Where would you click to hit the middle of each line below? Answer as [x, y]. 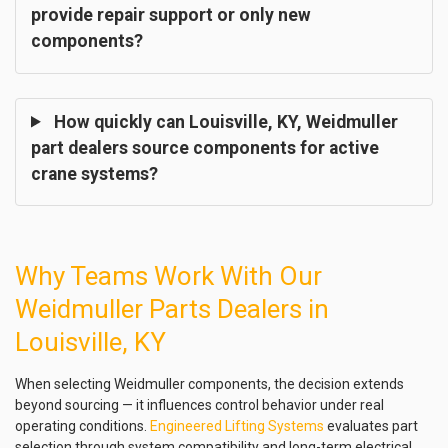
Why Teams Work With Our [168, 276]
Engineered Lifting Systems [237, 426]
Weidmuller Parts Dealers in [172, 309]
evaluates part [371, 426]
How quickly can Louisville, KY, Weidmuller [223, 121]
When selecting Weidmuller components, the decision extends [209, 384]
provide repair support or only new [171, 14]
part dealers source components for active [205, 147]
